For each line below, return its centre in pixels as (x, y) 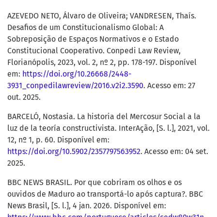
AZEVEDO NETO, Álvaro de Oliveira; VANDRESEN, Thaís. (102, 16)
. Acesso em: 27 (169, 86)
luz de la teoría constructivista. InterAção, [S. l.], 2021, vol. (108, 128)
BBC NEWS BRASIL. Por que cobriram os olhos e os (94, 183)
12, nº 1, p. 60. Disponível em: (58, 140)
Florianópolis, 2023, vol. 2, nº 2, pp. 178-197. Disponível (102, 62)
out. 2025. (24, 97)
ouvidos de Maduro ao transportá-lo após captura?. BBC (105, 194)
